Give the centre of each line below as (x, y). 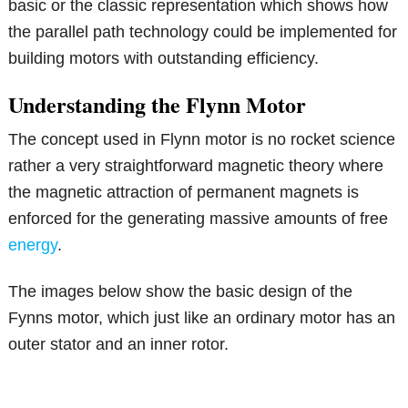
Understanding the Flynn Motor (158, 105)
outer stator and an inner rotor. (119, 345)
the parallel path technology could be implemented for (203, 32)
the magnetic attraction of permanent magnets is (184, 193)
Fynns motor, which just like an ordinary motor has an (202, 318)
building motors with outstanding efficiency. (164, 59)
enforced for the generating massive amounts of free (199, 219)
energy (33, 245)
